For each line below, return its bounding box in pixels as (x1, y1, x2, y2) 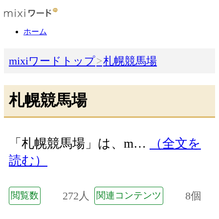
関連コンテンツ (96, 190, 161, 200)
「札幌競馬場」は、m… (9, 136, 150, 151)
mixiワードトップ (9, 55, 95, 67)
